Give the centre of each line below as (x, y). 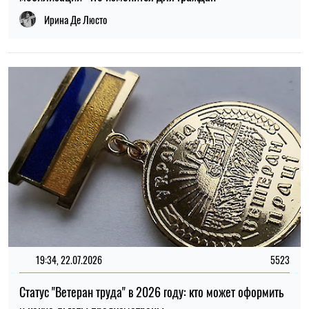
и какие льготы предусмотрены (92, 69)
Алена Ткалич (70, 92)
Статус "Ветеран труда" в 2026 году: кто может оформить (151, 50)
